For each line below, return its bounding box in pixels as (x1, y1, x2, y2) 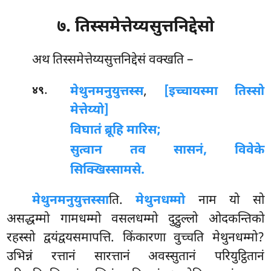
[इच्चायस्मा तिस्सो (163, 83, 264, 101)
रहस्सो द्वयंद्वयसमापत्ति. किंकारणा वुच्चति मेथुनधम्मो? (7, 230, 264, 247)
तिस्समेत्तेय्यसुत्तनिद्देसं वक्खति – (53, 51, 194, 69)
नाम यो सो (185, 192, 264, 210)
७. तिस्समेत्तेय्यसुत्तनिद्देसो (57, 16, 214, 38)
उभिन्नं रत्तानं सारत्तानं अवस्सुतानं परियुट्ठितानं (7, 249, 264, 266)
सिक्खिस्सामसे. (70, 162, 145, 180)
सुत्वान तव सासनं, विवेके (70, 142, 264, 160)
